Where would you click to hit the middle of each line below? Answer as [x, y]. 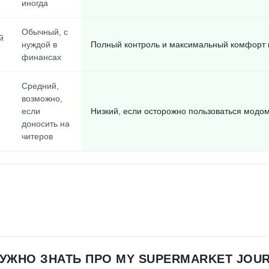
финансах [41, 57]
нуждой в [39, 44]
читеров [37, 136]
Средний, [40, 86]
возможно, [42, 98]
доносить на [46, 124]
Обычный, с [45, 32]
